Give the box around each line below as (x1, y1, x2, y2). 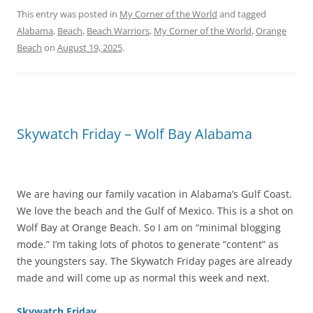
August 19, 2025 (57, 41, 122, 54)
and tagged (217, 8, 266, 21)
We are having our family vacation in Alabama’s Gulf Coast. (17, 187, 292, 201)
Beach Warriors (87, 24, 150, 38)
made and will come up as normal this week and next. (17, 271, 270, 285)
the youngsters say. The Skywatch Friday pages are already (17, 254, 292, 268)
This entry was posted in (17, 8, 119, 21)
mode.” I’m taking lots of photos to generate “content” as (17, 238, 279, 252)
